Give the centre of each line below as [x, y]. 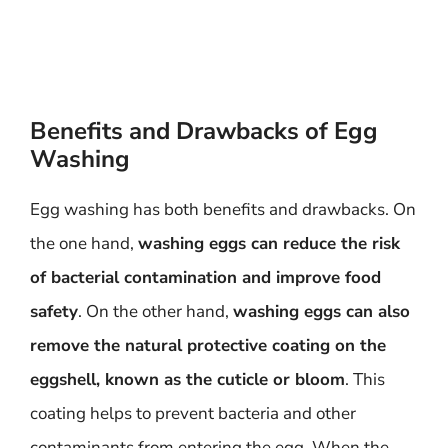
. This [365, 379]
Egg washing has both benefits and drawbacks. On [223, 209]
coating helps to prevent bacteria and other [193, 413]
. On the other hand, [155, 311]
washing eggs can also [321, 311]
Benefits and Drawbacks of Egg [204, 131]
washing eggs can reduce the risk [269, 243]
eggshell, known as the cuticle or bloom [187, 379]
